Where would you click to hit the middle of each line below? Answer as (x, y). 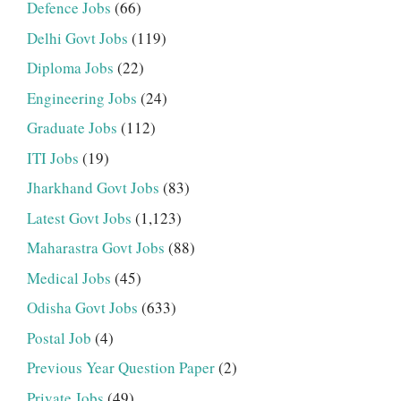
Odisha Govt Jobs (82, 308)
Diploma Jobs (70, 68)
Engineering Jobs (82, 98)
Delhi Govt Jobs (77, 38)
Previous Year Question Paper (121, 368)
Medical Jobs (69, 277)
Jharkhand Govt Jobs (93, 188)
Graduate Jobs (72, 128)
